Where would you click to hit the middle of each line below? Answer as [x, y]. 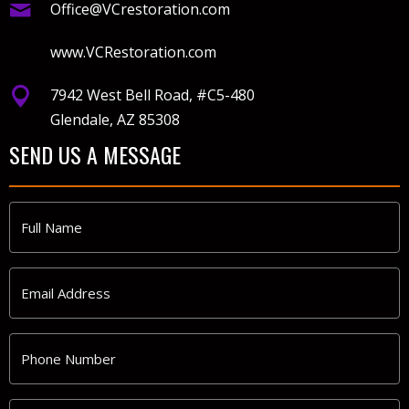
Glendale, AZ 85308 [115, 120]
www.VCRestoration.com [133, 52]
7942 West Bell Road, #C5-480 [152, 95]
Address [37, 304]
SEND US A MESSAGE [95, 155]
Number [38, 369]
